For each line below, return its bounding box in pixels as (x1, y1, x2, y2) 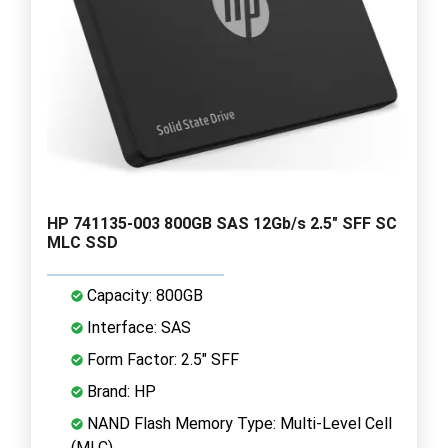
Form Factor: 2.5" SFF (83, 349, 239, 369)
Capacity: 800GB (83, 285, 203, 305)
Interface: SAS (83, 317, 191, 337)
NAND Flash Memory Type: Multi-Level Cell (83, 413, 392, 433)
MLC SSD (47, 232, 118, 252)
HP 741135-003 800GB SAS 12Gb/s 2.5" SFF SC (47, 213, 397, 233)
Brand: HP (83, 381, 156, 401)
